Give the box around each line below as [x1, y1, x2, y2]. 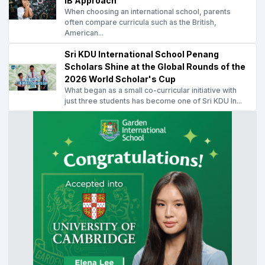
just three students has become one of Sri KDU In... [64, 96, 242, 105]
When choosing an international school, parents [64, 7, 231, 16]
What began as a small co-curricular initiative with [64, 85, 237, 95]
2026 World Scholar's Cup [64, 73, 176, 84]
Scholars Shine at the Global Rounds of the [64, 61, 245, 72]
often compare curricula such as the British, [64, 17, 216, 27]
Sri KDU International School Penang [64, 49, 219, 59]
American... [64, 28, 104, 37]
